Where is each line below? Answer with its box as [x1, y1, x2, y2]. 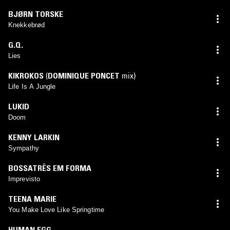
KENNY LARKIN [8, 131, 60, 142]
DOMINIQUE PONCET [48, 70, 120, 81]
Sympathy [8, 144, 39, 152]
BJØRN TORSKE [8, 8, 63, 19]
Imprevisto [8, 175, 40, 183]
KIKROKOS [8, 70, 44, 81]
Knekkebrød [8, 21, 45, 29]
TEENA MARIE [8, 193, 56, 204]
